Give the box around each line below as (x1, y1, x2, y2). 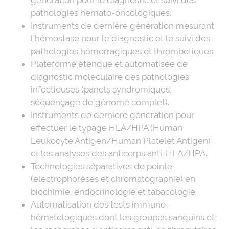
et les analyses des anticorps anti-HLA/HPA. (31, 148, 207, 158)
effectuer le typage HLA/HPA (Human (31, 122, 182, 133)
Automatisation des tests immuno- (31, 199, 169, 210)
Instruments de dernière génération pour (31, 109, 194, 120)
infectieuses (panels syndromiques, (31, 84, 172, 95)
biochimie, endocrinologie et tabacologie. (31, 186, 197, 197)
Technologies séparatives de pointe (31, 161, 172, 171)
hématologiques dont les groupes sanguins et (31, 212, 215, 222)
